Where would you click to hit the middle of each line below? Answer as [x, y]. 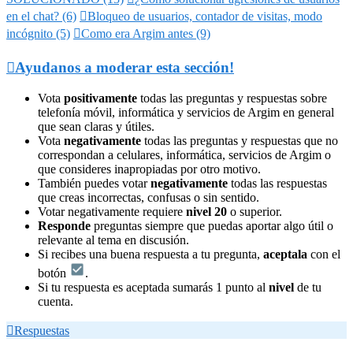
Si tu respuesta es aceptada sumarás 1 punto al [153, 287]
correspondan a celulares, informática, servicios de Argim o [184, 154]
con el [324, 254]
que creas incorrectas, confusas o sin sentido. [149, 197]
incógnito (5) [38, 34]
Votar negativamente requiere [112, 211]
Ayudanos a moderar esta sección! [124, 68]
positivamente [100, 98]
